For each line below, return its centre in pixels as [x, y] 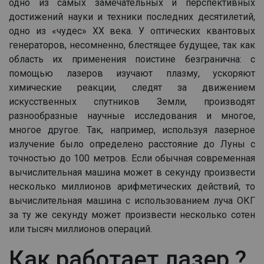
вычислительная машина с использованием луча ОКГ [132, 200]
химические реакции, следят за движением [132, 87]
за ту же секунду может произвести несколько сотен [132, 214]
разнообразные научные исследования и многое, [132, 115]
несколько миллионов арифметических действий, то [132, 186]
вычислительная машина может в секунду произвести [132, 172]
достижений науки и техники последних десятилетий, [132, 16]
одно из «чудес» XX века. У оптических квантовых [132, 31]
